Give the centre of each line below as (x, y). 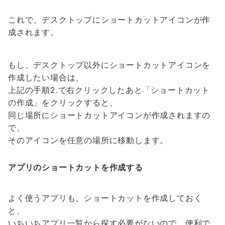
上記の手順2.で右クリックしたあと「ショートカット (109, 90)
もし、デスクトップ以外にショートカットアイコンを (109, 65)
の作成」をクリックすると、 (63, 102)
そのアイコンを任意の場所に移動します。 (88, 140)
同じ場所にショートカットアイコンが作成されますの (109, 115)
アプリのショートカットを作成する (76, 167)
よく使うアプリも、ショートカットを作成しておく (105, 198)
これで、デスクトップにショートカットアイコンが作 (109, 20)
